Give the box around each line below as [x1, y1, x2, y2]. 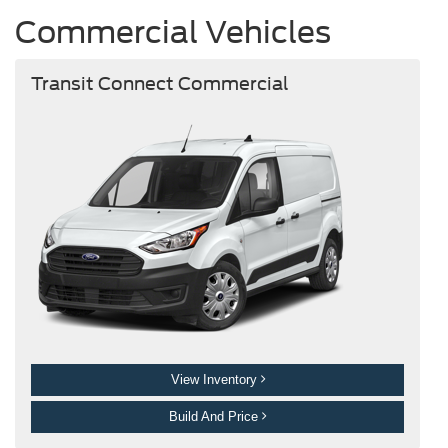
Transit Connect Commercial [30, 73, 289, 95]
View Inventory [170, 372, 261, 388]
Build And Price [169, 409, 262, 425]
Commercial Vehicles [15, 13, 331, 50]
